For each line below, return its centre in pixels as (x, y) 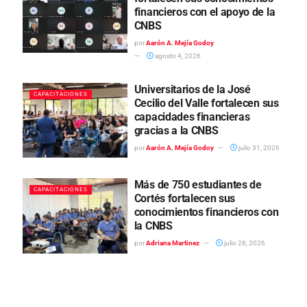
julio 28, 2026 (244, 243)
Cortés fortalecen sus (185, 199)
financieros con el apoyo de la (205, 12)
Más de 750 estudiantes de (198, 185)
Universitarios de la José (192, 90)
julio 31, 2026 (258, 148)
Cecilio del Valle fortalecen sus (206, 103)
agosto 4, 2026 (177, 56)
